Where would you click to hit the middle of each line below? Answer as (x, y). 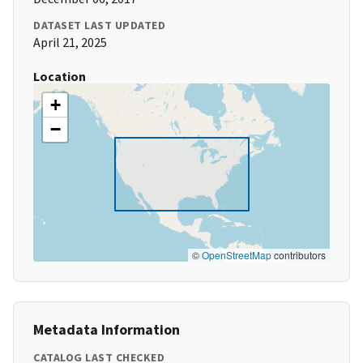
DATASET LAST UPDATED (99, 26)
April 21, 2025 (70, 43)
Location (60, 77)
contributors (299, 255)
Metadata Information (107, 330)
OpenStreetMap (237, 255)
